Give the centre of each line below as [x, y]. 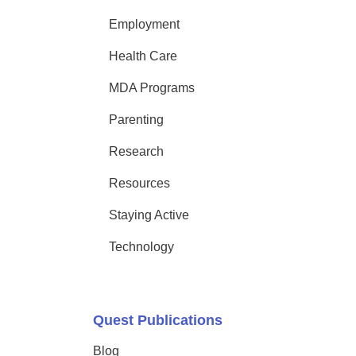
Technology [141, 247]
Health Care [143, 56]
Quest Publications [158, 320]
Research [136, 151]
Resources [139, 183]
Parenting [136, 120]
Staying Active [149, 215]
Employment [144, 24]
